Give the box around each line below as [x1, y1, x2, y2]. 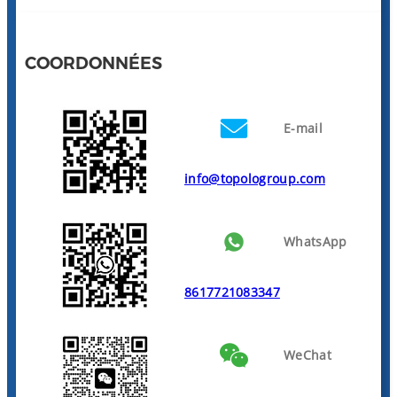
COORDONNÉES [25, 51, 162, 74]
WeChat [284, 346, 331, 364]
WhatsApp [284, 233, 347, 251]
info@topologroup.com [184, 169, 325, 187]
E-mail [284, 120, 323, 137]
